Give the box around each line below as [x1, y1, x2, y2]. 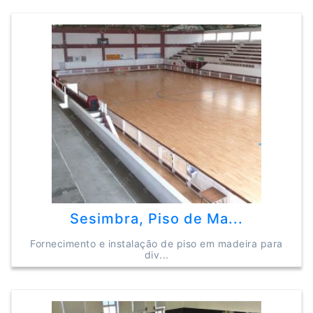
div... [144, 249, 169, 261]
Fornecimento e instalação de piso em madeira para [30, 238, 283, 249]
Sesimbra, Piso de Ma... [70, 210, 243, 227]
